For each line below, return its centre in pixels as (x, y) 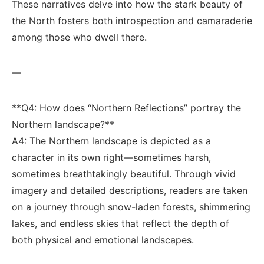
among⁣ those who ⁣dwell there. (79, 37)
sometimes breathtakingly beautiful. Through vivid (124, 174)
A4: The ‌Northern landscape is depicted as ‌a (111, 141)
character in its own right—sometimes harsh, (111, 157)
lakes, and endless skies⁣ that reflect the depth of (121, 223)
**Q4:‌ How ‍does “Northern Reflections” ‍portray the (126, 108)
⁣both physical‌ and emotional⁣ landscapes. (103, 240)
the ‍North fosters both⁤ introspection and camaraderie (132, 21)
